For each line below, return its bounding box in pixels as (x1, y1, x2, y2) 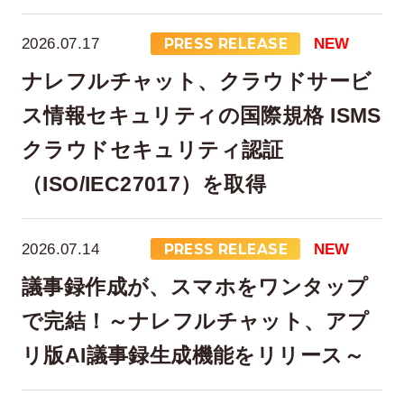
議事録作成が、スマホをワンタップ (21, 275, 369, 299)
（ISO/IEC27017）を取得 (21, 172, 266, 197)
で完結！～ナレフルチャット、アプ (21, 309, 370, 334)
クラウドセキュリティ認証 (21, 138, 284, 162)
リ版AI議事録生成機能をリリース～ (21, 344, 364, 368)
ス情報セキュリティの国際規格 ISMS (21, 104, 381, 128)
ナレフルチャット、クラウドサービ (21, 69, 372, 94)
